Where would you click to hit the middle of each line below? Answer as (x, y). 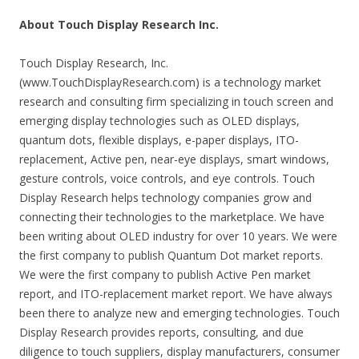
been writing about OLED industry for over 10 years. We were (178, 236)
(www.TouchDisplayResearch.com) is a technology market (170, 82)
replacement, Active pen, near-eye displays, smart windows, (174, 159)
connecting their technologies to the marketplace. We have (172, 216)
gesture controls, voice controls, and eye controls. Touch (167, 178)
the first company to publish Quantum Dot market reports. (171, 255)
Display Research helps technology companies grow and (165, 197)
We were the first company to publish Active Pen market (165, 274)
